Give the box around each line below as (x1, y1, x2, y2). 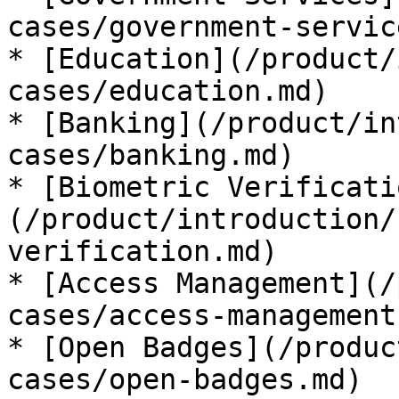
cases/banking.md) (7, 139, 295, 171)
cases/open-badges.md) (7, 363, 362, 395)
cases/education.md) (7, 75, 329, 107)
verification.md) (7, 235, 278, 267)
